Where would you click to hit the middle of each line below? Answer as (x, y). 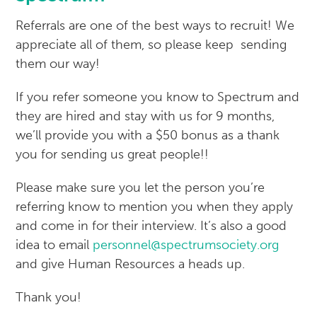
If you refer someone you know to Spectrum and (158, 97)
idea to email (54, 245)
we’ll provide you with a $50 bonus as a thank (148, 135)
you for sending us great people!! (113, 154)
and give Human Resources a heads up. (131, 264)
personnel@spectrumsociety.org (186, 245)
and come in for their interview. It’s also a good (151, 226)
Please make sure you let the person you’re (140, 188)
